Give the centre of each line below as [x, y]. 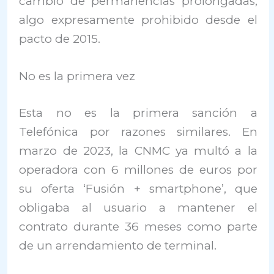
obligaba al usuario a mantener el [138, 207]
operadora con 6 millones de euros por [138, 169]
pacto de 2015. [60, 39]
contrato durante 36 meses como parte [138, 226]
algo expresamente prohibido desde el [138, 20]
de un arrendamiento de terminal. [118, 245]
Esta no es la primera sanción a [138, 113]
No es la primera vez [77, 76]
